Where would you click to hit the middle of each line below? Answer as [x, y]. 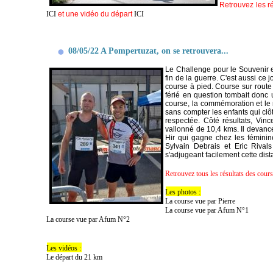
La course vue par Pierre [200, 201]
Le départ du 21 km [75, 257]
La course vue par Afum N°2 [88, 220]
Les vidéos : [64, 248]
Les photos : [183, 192]
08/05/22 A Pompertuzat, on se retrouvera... [149, 51]
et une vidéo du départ [95, 14]
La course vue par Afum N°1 [207, 211]
